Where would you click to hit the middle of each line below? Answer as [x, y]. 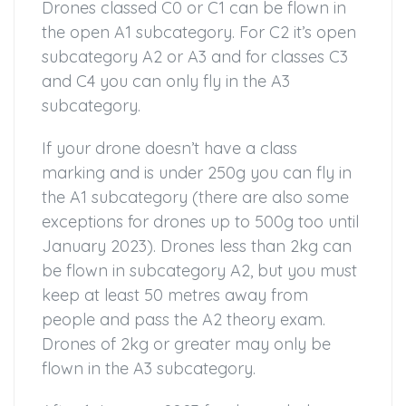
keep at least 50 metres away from [175, 295]
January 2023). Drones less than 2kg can [197, 246]
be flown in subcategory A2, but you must [199, 271]
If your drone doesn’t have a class [169, 149]
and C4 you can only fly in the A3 [166, 82]
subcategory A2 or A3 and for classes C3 [195, 57]
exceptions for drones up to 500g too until [200, 222]
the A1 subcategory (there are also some [195, 198]
